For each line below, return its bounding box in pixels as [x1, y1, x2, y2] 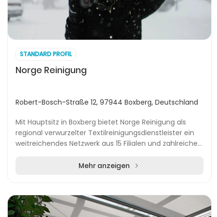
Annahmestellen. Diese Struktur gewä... [15, 149, 146, 159]
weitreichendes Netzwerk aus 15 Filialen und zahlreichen [15, 139, 202, 148]
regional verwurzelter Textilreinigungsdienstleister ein [15, 128, 194, 138]
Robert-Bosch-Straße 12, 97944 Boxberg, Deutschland [15, 97, 198, 107]
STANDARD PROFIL [20, 50, 72, 58]
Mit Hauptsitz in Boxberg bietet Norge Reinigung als [15, 117, 186, 127]
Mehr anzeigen [78, 161, 130, 170]
